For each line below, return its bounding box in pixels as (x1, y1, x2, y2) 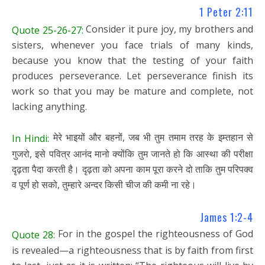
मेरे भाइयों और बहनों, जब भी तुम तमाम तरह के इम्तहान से (49, 131, 254, 144)
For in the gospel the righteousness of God (55, 227, 253, 241)
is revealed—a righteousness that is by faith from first (12, 244, 253, 257)
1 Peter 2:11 (199, 4, 253, 20)
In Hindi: (12, 132, 50, 146)
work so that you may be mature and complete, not (12, 85, 253, 98)
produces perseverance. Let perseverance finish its (12, 69, 253, 83)
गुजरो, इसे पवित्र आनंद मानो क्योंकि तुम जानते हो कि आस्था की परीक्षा (12, 147, 253, 161)
